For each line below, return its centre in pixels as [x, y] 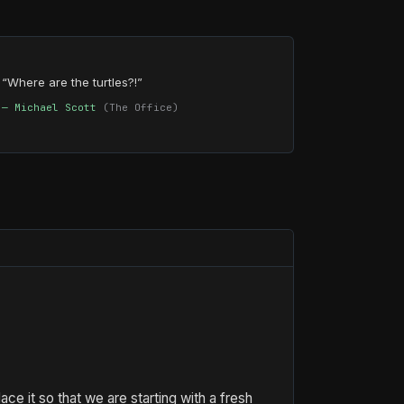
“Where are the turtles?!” [72, 82]
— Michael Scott [52, 107]
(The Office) [141, 107]
